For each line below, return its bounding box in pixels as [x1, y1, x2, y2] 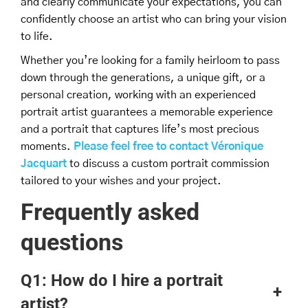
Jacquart [21, 157, 67, 169]
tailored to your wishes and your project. [21, 175, 221, 186]
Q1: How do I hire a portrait [21, 270, 223, 290]
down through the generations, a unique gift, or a [21, 71, 265, 83]
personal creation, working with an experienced [21, 89, 256, 100]
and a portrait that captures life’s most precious [21, 123, 259, 135]
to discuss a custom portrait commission [67, 157, 269, 169]
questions [21, 228, 123, 256]
